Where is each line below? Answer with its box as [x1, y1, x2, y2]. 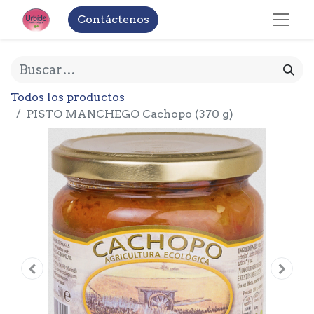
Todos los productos [11, 90, 125, 104]
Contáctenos [76, 13, 149, 26]
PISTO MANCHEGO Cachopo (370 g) [27, 107, 233, 121]
